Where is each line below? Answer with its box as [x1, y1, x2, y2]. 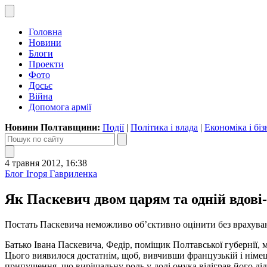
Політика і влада [131, 122, 198, 132]
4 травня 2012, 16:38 [5, 158, 87, 168]
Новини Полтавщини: [5, 122, 103, 132]
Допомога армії [29, 102, 91, 112]
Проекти [29, 59, 64, 69]
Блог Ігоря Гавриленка [5, 169, 97, 179]
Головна [29, 27, 62, 37]
